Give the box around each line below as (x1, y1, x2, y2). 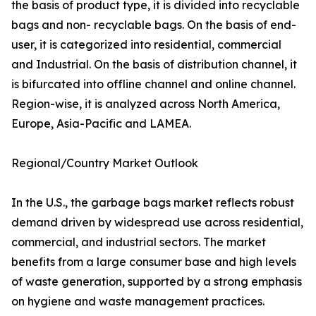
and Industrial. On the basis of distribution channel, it (11, 57, 297, 72)
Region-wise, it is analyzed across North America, (11, 97, 280, 111)
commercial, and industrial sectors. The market (11, 235, 266, 250)
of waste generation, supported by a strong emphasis (11, 274, 302, 289)
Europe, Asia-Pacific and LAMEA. (11, 116, 191, 131)
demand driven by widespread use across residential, (11, 215, 303, 230)
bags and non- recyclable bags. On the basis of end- (11, 18, 296, 32)
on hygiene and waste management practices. (11, 294, 265, 309)
